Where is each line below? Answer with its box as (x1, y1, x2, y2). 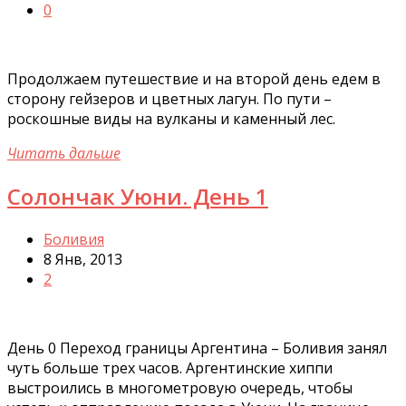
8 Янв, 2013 (43, 248, 122, 269)
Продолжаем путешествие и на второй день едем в (7, 68, 381, 89)
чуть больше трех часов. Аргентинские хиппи (7, 357, 333, 378)
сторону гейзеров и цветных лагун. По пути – (7, 88, 332, 109)
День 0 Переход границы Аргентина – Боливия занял (7, 337, 387, 358)
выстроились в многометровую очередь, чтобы (7, 377, 353, 398)
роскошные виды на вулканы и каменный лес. (7, 108, 335, 129)
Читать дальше (7, 142, 121, 163)
